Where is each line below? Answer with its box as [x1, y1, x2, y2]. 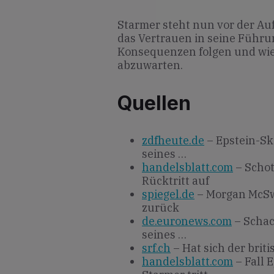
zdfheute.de [142, 133, 204, 148]
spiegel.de [142, 187, 194, 202]
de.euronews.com [142, 214, 232, 229]
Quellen [117, 91, 191, 115]
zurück [142, 201, 179, 215]
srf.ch [142, 241, 171, 256]
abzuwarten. [117, 57, 183, 72]
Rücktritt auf [142, 174, 209, 188]
